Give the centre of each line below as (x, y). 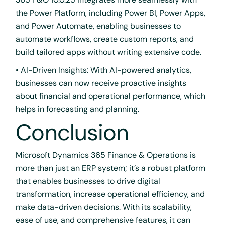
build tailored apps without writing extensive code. (109, 52)
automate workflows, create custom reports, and (105, 39)
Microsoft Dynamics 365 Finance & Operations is (106, 155)
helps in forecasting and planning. (78, 109)
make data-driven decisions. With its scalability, (104, 207)
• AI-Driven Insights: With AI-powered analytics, (104, 70)
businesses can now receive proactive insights (101, 83)
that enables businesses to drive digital (88, 181)
